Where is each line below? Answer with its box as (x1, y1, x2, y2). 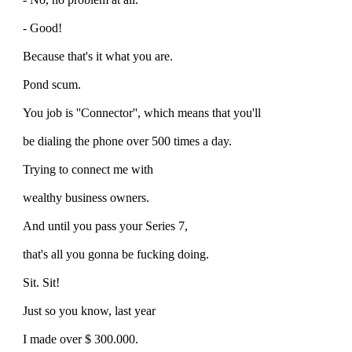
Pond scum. (23, 77, 81, 91)
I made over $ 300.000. (23, 332, 138, 346)
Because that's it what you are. (23, 49, 173, 63)
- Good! (23, 20, 62, 35)
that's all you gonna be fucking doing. (23, 247, 209, 261)
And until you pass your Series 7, (23, 218, 188, 233)
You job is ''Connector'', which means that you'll (23, 105, 261, 119)
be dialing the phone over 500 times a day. (23, 134, 232, 148)
